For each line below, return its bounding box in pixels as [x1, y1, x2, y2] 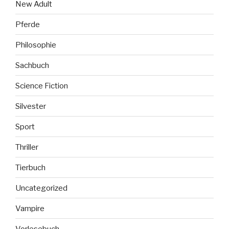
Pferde [15, 19, 40, 29]
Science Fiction [15, 81, 68, 90]
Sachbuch [15, 60, 49, 70]
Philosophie [15, 40, 56, 50]
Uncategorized [15, 183, 67, 193]
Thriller [15, 142, 38, 152]
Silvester [15, 101, 46, 111]
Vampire [15, 203, 44, 213]
